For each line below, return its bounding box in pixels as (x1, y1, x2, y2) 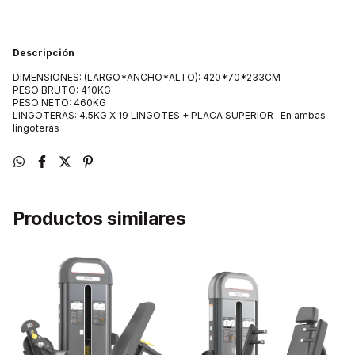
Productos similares (13, 208, 186, 230)
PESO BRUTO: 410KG (13, 84, 111, 96)
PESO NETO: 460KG (13, 97, 106, 109)
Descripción (13, 47, 74, 59)
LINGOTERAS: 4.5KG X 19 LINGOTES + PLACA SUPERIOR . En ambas (13, 109, 326, 121)
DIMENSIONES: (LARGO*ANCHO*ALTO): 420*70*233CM (13, 71, 281, 83)
